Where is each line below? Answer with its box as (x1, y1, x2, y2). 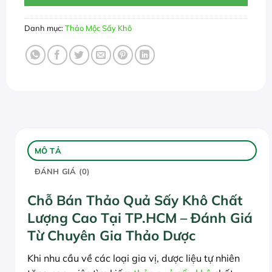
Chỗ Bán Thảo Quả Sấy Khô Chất (27, 191, 242, 209)
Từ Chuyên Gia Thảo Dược (27, 226, 195, 245)
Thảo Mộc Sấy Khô (65, 23, 132, 33)
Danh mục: (24, 23, 65, 33)
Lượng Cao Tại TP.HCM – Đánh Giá (27, 209, 253, 227)
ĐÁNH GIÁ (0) (34, 166, 90, 177)
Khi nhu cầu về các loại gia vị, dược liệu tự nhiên (27, 252, 240, 265)
